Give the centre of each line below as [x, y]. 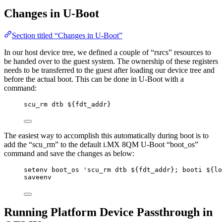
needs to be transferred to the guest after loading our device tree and [109, 70]
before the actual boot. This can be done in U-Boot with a [94, 79]
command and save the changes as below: [69, 153]
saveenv [38, 177]
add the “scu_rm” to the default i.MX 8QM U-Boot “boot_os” [101, 144]
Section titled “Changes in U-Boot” [67, 35]
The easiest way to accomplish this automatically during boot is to [106, 135]
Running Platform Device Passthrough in [108, 212]
